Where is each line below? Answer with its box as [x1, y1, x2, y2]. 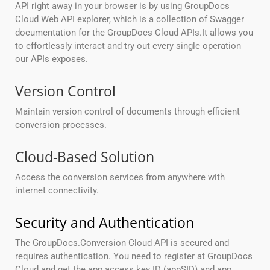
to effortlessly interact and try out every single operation [15, 40, 241, 52]
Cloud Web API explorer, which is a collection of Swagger [15, 14, 244, 25]
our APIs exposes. [15, 54, 88, 65]
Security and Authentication [15, 213, 194, 233]
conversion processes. [15, 119, 107, 131]
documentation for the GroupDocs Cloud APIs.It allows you [15, 27, 253, 39]
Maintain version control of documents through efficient [15, 106, 240, 118]
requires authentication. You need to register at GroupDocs [15, 251, 253, 262]
